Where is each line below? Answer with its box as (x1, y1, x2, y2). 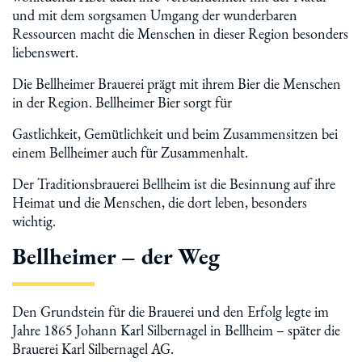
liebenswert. (12, 43, 78, 61)
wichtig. (12, 212, 56, 230)
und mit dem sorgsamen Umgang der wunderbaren (12, 6, 297, 24)
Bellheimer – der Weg (12, 242, 220, 271)
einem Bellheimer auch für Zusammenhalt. (12, 143, 248, 162)
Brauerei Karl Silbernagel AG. (12, 339, 174, 358)
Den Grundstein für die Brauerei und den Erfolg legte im (12, 302, 329, 321)
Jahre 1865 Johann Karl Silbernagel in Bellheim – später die (12, 321, 340, 339)
